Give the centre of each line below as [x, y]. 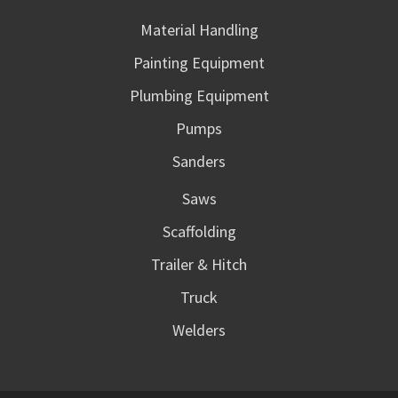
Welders [199, 330]
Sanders [199, 161]
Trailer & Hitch [199, 264]
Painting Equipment [199, 63]
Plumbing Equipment [199, 96]
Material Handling [199, 30]
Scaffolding [199, 231]
